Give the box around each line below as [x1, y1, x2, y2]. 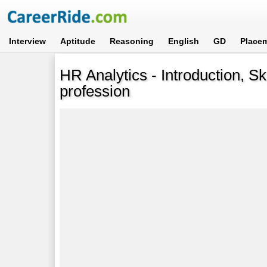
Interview [9, 36, 46, 46]
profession [60, 82, 131, 100]
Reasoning [110, 36, 154, 46]
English [168, 36, 200, 46]
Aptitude [60, 36, 96, 46]
